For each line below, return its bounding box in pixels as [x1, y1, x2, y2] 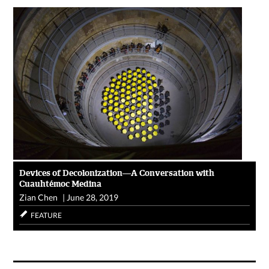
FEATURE [31, 211, 62, 220]
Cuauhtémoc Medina [19, 178, 102, 190]
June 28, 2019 [67, 192, 119, 203]
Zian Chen [19, 192, 58, 203]
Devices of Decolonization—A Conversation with [19, 168, 215, 179]
